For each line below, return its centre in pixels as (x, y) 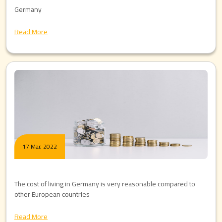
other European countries (52, 194)
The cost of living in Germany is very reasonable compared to (105, 184)
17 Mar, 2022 (40, 146)
